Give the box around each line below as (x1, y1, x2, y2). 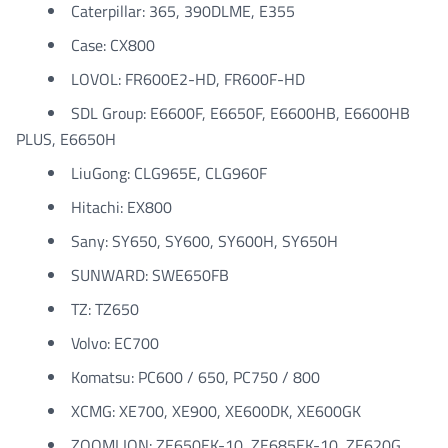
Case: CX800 (71, 33, 155, 57)
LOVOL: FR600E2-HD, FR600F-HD (71, 67, 305, 91)
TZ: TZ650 (71, 297, 139, 321)
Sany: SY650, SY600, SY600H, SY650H (71, 229, 338, 253)
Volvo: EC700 (71, 331, 159, 355)
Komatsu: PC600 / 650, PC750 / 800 (71, 365, 320, 389)
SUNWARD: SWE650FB (71, 263, 229, 287)
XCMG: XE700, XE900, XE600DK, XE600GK (71, 399, 361, 423)
